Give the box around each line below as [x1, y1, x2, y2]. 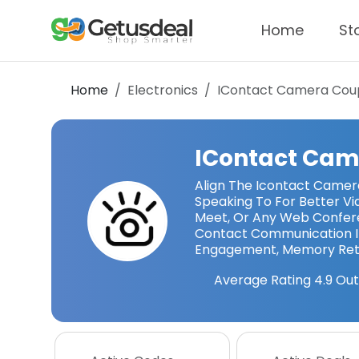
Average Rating [210, 271, 314, 289]
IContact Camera [217, 81, 329, 99]
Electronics [127, 81, 198, 99]
